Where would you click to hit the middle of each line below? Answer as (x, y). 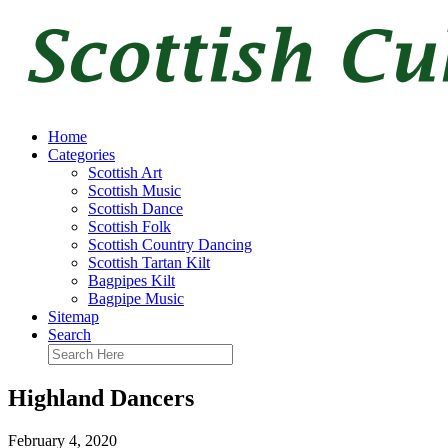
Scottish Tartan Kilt (149, 262)
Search (69, 334)
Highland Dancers (101, 397)
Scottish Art (125, 172)
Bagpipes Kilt (131, 280)
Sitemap (73, 316)
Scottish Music (134, 190)
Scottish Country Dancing (170, 244)
